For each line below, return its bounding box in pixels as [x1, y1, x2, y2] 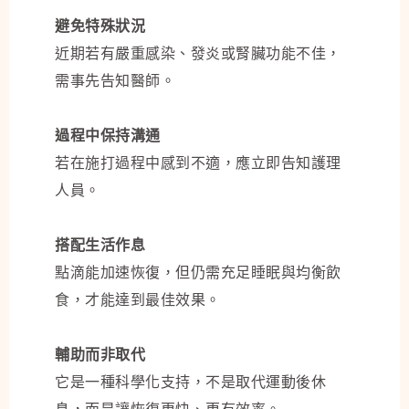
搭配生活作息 [55, 236, 145, 255]
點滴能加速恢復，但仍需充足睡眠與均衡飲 [55, 263, 341, 282]
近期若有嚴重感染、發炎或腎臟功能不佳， [55, 44, 341, 63]
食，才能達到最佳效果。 [55, 290, 221, 309]
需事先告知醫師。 [55, 71, 175, 90]
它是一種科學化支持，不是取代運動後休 [55, 372, 326, 392]
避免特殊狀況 [55, 16, 145, 36]
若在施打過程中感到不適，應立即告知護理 [55, 153, 341, 173]
